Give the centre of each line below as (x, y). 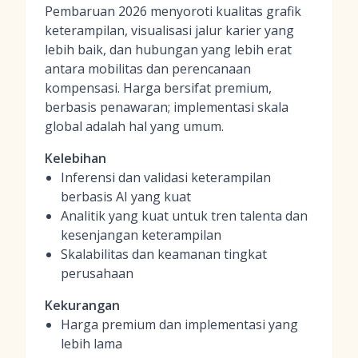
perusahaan (97, 273)
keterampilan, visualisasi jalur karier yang (169, 30)
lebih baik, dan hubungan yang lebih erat (168, 50)
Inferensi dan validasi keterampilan (166, 177)
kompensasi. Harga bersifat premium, (158, 88)
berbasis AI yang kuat (126, 197)
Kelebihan (76, 158)
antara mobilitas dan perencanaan (148, 69)
